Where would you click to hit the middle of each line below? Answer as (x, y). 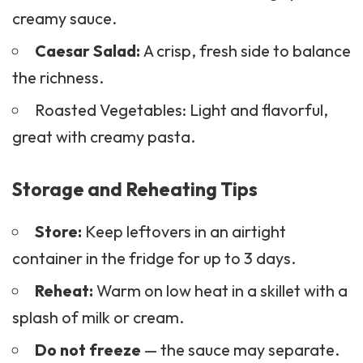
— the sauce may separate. (240, 349)
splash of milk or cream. (98, 317)
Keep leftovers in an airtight (184, 231)
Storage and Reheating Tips (135, 189)
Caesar (64, 50)
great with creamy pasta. (104, 136)
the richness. (58, 77)
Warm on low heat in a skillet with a (220, 290)
